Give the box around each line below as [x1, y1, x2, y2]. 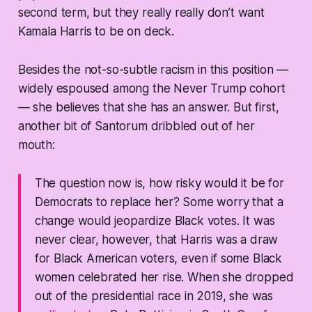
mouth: [17, 138, 55, 153]
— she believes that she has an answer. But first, [17, 100, 279, 115]
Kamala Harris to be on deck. [17, 24, 174, 39]
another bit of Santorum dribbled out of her [17, 119, 255, 134]
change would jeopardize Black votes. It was [34, 214, 275, 228]
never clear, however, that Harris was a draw [34, 233, 279, 247]
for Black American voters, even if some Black [34, 251, 283, 266]
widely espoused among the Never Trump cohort [17, 81, 286, 96]
